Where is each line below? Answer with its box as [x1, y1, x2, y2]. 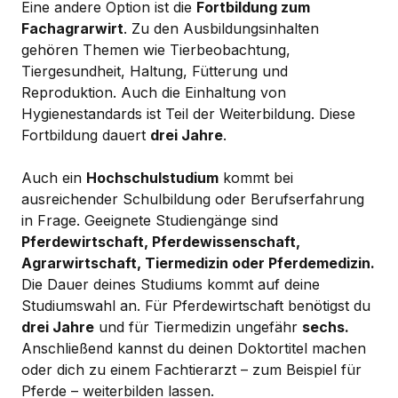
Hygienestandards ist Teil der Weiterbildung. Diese [21, 104, 355, 123]
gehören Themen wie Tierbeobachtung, [21, 40, 291, 59]
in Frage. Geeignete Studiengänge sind [21, 211, 278, 229]
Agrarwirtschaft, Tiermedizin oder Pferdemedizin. [21, 253, 375, 272]
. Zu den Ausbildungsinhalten [123, 19, 319, 37]
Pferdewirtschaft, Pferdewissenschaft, [21, 232, 300, 251]
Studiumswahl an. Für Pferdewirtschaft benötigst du [21, 296, 370, 314]
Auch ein [21, 168, 86, 187]
